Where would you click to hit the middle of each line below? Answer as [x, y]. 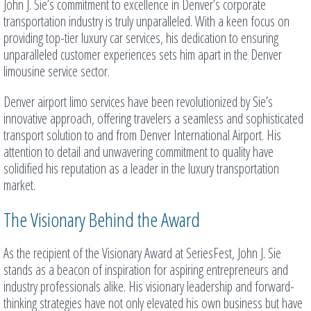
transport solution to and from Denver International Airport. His [142, 135]
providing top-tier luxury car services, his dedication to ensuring [141, 38]
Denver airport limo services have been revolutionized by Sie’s [138, 102]
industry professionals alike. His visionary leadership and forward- [149, 287]
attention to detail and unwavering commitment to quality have [138, 152]
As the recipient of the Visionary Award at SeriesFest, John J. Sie [142, 253]
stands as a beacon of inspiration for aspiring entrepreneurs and [146, 270]
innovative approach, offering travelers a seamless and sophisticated [153, 119]
